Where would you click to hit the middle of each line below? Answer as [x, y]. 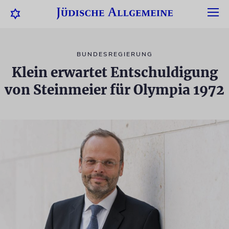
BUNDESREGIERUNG [114, 54]
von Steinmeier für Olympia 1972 [114, 90]
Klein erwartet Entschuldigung [114, 72]
